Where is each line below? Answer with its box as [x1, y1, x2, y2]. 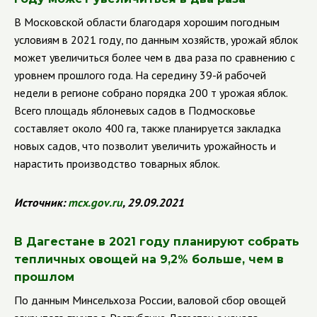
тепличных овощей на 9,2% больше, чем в [14, 253, 284, 266]
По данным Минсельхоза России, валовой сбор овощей [14, 293, 286, 307]
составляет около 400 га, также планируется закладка [14, 121, 281, 135]
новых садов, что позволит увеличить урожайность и [14, 139, 276, 153]
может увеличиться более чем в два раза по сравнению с [14, 50, 295, 64]
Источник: [14, 195, 68, 209]
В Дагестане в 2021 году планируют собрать [14, 235, 299, 248]
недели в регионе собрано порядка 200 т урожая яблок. [14, 86, 287, 100]
